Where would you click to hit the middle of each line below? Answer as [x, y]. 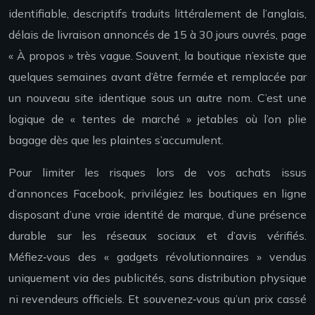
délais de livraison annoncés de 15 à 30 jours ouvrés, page [157, 35]
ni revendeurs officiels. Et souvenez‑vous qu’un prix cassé [157, 299]
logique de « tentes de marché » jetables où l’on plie [157, 119]
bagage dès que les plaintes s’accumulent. [116, 140]
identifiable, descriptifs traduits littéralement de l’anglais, [157, 14]
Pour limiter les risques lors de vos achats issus [157, 173]
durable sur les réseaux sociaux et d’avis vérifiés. [157, 236]
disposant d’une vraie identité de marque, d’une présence [157, 215]
